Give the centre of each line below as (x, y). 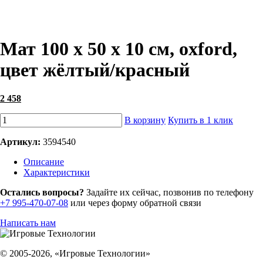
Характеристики (57, 172)
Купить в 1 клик (200, 120)
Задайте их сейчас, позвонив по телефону (169, 192)
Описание (44, 161)
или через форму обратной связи (135, 203)
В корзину (145, 120)
